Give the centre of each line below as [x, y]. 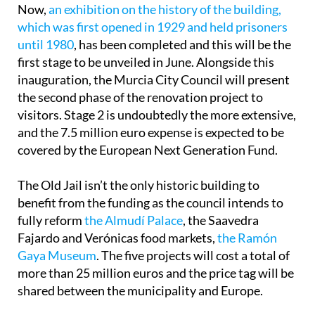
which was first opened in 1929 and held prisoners [153, 38]
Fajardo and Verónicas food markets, [117, 249]
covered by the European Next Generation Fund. [148, 161]
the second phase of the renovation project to [140, 109]
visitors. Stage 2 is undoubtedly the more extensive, [157, 126]
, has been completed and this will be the [182, 56]
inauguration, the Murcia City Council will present [154, 91]
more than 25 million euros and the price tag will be [156, 284]
